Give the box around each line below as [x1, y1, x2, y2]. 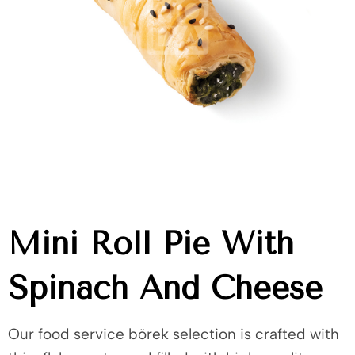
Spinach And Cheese [8, 269, 323, 307]
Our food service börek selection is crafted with [8, 325, 339, 343]
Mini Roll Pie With [8, 225, 294, 262]
